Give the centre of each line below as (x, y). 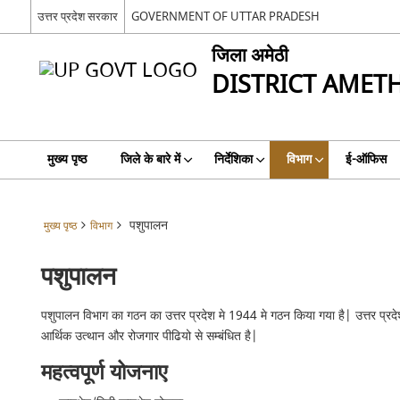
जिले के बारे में (150, 159)
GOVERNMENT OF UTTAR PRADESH (225, 16)
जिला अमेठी (250, 56)
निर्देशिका (233, 159)
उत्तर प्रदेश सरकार (77, 16)
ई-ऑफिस (366, 159)
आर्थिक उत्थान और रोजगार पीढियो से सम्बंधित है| (150, 336)
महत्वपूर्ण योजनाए (104, 373)
